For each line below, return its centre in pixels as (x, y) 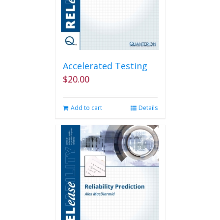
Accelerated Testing (105, 66)
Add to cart (86, 108)
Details (148, 108)
